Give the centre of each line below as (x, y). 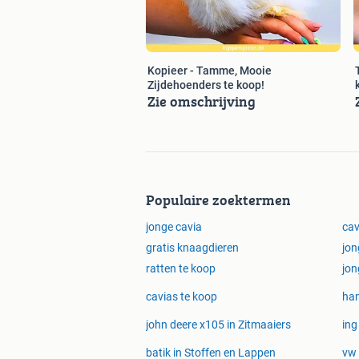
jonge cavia (174, 227)
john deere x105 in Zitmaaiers (218, 325)
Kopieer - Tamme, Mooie (210, 71)
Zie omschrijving (202, 102)
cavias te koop (182, 297)
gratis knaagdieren (192, 248)
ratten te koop (181, 269)
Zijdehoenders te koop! (206, 85)
